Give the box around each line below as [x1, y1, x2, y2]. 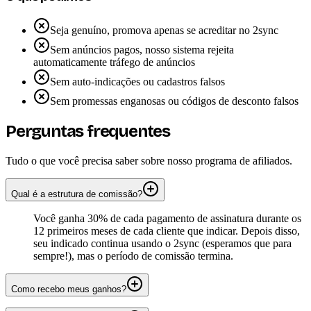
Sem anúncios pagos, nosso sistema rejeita [50, 43, 234, 56]
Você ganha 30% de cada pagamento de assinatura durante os [33, 212, 301, 224]
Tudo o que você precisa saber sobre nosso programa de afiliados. [6, 154, 292, 167]
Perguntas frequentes [6, 121, 170, 141]
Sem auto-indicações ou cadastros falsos [50, 75, 225, 87]
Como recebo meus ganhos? [11, 283, 126, 294]
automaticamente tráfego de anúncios [33, 56, 195, 68]
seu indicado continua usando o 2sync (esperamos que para [33, 237, 292, 249]
